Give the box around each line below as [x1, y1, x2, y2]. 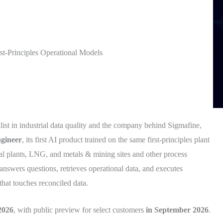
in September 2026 [146, 206, 209, 215]
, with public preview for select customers [13, 206, 146, 215]
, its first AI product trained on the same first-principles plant [22, 135, 210, 144]
